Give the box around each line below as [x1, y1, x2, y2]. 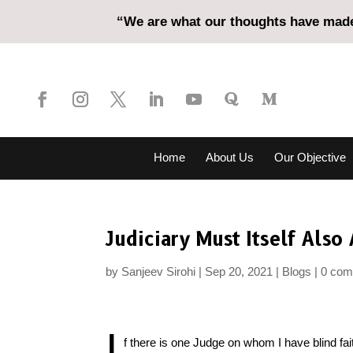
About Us [205, 150, 254, 164]
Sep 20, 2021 [205, 265, 273, 278]
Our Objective [273, 150, 346, 164]
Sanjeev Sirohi [121, 265, 196, 278]
